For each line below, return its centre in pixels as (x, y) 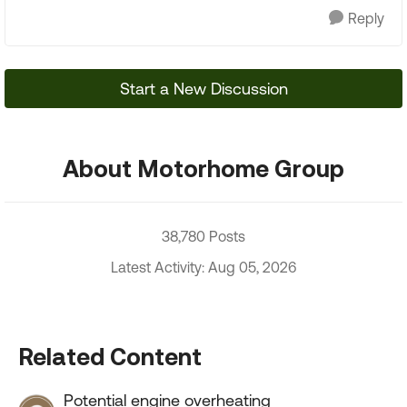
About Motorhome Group (203, 168)
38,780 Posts (203, 236)
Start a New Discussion (203, 89)
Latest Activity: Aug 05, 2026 (203, 267)
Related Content (110, 356)
